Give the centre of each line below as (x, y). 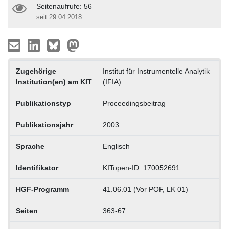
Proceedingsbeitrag (134, 103)
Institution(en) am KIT (54, 82)
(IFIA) (112, 82)
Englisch (116, 146)
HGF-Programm (42, 189)
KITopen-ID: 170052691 (141, 167)
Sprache (30, 146)
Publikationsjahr (44, 124)
